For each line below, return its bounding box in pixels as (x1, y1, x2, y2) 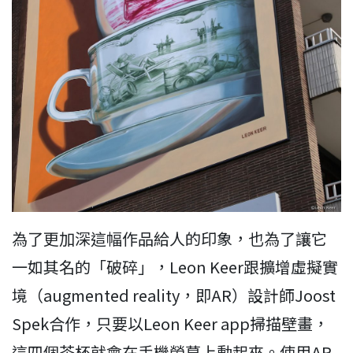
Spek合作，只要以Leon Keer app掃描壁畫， (12, 312, 329, 336)
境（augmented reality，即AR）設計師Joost (12, 284, 336, 307)
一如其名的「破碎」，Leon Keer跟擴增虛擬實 (12, 255, 338, 279)
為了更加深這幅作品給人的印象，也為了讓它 (12, 227, 327, 251)
